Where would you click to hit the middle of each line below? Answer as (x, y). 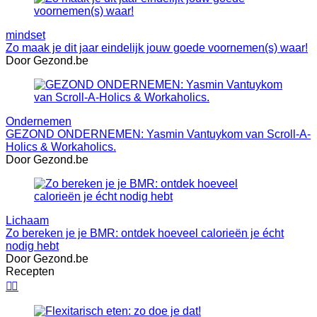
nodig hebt (32, 246)
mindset (25, 35)
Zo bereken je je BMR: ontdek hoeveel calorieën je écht (145, 233)
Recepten (30, 271)
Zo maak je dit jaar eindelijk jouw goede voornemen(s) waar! (157, 47)
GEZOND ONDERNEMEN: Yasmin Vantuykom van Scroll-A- (158, 134)
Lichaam (27, 220)
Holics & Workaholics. (61, 146)
